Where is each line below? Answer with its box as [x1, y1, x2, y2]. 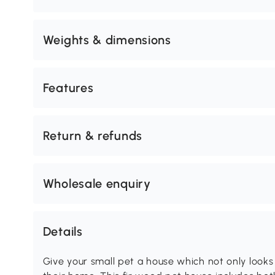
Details [42, 224, 83, 239]
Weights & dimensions [42, 33, 171, 48]
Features [42, 80, 94, 96]
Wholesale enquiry [42, 176, 151, 192]
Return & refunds [42, 128, 142, 144]
